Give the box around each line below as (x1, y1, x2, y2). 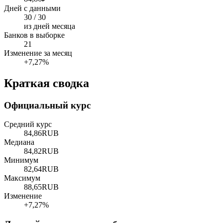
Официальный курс (4, 100, 91, 111)
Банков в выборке (4, 30, 65, 39)
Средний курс (4, 120, 52, 129)
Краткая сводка (4, 76, 89, 90)
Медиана (4, 138, 34, 147)
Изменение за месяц (4, 48, 72, 57)
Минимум (4, 156, 38, 165)
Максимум (4, 174, 40, 183)
